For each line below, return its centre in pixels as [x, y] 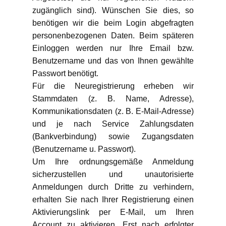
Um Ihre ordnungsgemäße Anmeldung [113, 162]
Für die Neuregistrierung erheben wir [113, 86]
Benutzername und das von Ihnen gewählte [113, 61]
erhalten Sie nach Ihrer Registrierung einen [113, 200]
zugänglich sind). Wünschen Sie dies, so [113, 10]
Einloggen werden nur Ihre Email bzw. [113, 48]
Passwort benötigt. [65, 73]
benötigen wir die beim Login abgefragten [113, 23]
